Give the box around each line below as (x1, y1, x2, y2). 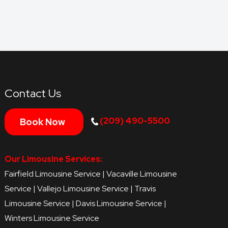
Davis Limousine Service (76, 197, 163, 209)
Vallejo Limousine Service (37, 183, 129, 194)
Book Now (20, 116, 66, 128)
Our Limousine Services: (5, 153, 103, 164)
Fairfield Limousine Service (5, 168, 101, 179)
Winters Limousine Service (5, 212, 100, 223)
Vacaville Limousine (106, 168, 178, 179)
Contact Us (5, 86, 62, 101)
